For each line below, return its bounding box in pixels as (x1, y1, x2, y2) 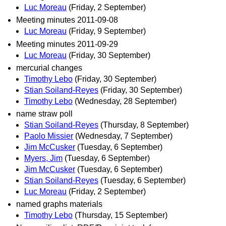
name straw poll (16, 109, 73, 118)
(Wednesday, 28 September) (75, 96, 177, 105)
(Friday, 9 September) (69, 27, 146, 36)
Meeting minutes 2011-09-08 (16, 16, 118, 25)
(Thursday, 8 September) (100, 120, 189, 129)
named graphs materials (16, 200, 102, 209)
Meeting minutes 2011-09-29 (16, 39, 118, 48)
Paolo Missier (24, 131, 73, 140)
